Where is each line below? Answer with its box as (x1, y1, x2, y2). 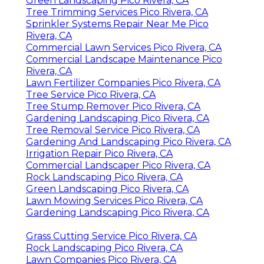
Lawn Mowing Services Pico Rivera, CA (26, 195, 203, 207)
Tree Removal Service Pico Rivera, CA (26, 124, 200, 136)
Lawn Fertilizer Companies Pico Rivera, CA (26, 77, 220, 89)
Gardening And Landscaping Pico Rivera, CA (26, 136, 231, 148)
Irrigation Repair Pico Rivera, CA (26, 148, 173, 160)
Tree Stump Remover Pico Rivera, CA (26, 101, 200, 113)
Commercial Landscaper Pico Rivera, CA (26, 160, 210, 171)
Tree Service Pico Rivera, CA (26, 89, 156, 101)
